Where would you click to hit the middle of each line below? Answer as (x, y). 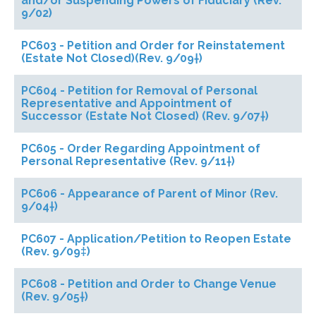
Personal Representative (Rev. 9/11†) (128, 161)
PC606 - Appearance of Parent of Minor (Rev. (150, 194)
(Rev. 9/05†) (55, 297)
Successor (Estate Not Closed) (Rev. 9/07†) (145, 116)
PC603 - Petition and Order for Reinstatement (153, 45)
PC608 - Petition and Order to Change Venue (149, 284)
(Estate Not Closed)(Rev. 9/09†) (112, 58)
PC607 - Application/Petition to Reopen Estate (156, 239)
